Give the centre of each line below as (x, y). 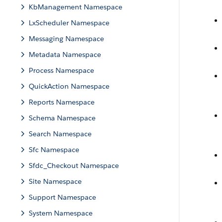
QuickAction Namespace (69, 86)
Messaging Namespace (66, 39)
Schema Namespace (62, 118)
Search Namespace (60, 134)
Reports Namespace (62, 102)
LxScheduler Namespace (69, 23)
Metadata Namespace (65, 55)
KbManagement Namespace (76, 7)
